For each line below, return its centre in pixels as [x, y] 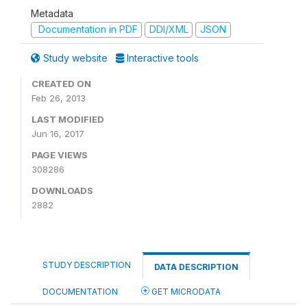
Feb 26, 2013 [59, 98]
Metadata [52, 13]
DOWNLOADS [62, 190]
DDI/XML [169, 29]
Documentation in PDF [86, 29]
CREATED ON [61, 83]
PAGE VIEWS [60, 155]
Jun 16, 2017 [58, 133]
